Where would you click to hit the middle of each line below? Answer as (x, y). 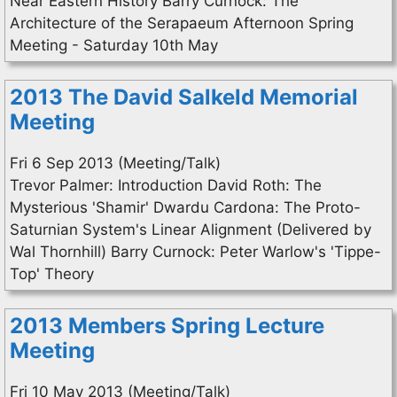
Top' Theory (52, 274)
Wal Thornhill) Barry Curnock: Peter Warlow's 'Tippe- (195, 252)
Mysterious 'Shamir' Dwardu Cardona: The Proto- (185, 207)
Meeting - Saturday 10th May (114, 45)
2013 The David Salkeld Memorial (184, 97)
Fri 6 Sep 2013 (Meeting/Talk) (115, 163)
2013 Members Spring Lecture (167, 326)
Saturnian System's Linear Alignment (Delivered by (191, 230)
